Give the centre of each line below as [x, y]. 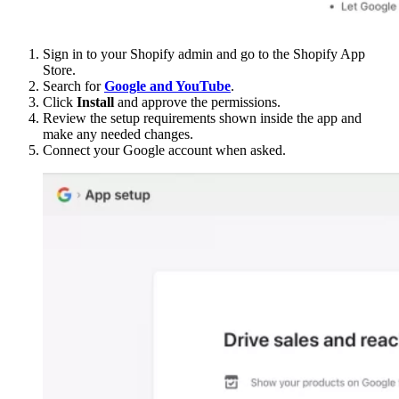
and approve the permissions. [197, 102]
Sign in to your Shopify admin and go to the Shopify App [204, 53]
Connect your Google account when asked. [164, 150]
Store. [59, 69]
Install [95, 102]
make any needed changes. [118, 134]
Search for [73, 85]
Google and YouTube [167, 85]
